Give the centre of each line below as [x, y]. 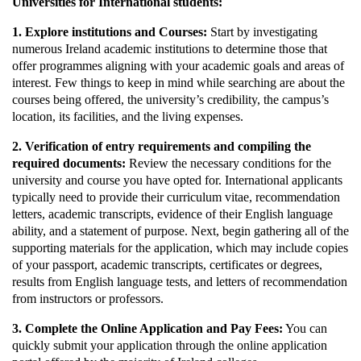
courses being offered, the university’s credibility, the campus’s [170, 100]
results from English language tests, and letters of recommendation [180, 282]
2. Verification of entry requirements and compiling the [162, 147]
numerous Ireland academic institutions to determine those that [170, 49]
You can [305, 329]
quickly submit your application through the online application [170, 346]
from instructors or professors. [89, 299]
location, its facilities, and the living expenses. [129, 117]
